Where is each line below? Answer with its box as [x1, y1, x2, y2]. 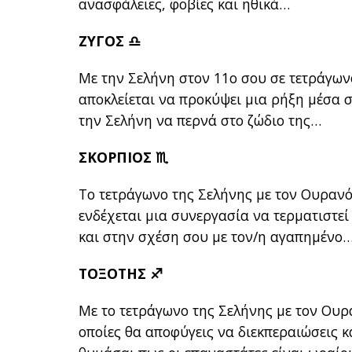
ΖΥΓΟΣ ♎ [79, 31, 141, 51]
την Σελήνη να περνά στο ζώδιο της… [79, 111, 322, 130]
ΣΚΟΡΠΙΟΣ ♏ [79, 148, 169, 167]
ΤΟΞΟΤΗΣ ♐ [79, 264, 163, 284]
